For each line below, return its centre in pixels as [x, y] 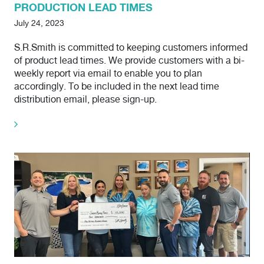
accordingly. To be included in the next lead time [117, 87]
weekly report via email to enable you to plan [108, 74]
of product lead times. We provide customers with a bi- [129, 61]
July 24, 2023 [39, 24]
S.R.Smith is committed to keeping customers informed [131, 48]
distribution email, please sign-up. [85, 100]
